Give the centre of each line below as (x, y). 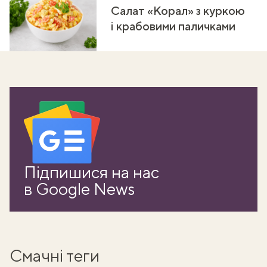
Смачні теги (55, 256)
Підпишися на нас (91, 172)
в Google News (79, 189)
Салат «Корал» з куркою (178, 11)
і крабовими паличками (173, 26)
